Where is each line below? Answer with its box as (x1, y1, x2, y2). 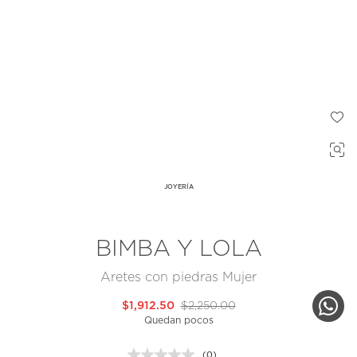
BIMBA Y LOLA (95, 238, 262, 261)
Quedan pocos (143, 316, 214, 326)
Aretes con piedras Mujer (100, 271, 257, 284)
